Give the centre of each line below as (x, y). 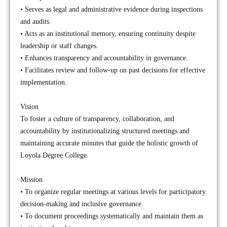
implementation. (44, 82)
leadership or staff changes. (59, 46)
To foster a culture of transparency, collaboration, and (97, 119)
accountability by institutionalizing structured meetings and (105, 131)
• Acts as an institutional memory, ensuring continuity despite (108, 34)
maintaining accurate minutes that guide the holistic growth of (109, 143)
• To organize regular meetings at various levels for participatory (113, 192)
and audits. (36, 22)
